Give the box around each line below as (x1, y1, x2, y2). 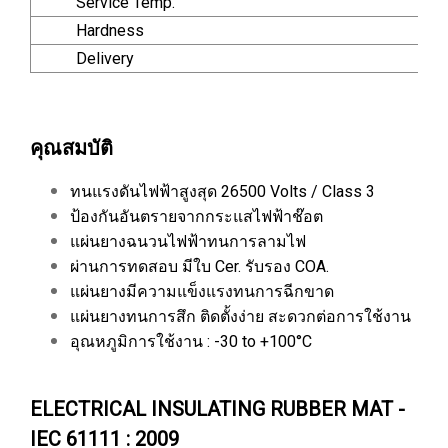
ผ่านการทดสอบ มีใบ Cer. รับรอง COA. (70, 257, 329, 276)
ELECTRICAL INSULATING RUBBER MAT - (30, 397, 405, 421)
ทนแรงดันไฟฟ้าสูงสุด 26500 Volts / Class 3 (70, 182, 375, 201)
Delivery (32, 49, 138, 68)
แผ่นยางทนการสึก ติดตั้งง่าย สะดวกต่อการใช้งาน (70, 307, 411, 326)
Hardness (32, 21, 144, 40)
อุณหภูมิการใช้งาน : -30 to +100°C (70, 332, 312, 351)
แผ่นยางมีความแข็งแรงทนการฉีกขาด (70, 282, 334, 301)
